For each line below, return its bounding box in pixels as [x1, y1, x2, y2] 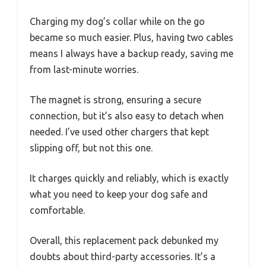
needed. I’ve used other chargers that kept [30, 126, 209, 138]
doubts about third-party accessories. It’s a [30, 251, 216, 262]
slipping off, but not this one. [30, 142, 153, 154]
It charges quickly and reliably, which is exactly [30, 173, 229, 184]
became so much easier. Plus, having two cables [30, 32, 233, 43]
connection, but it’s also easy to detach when [30, 110, 224, 122]
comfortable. [30, 205, 85, 216]
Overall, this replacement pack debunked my [30, 235, 218, 246]
